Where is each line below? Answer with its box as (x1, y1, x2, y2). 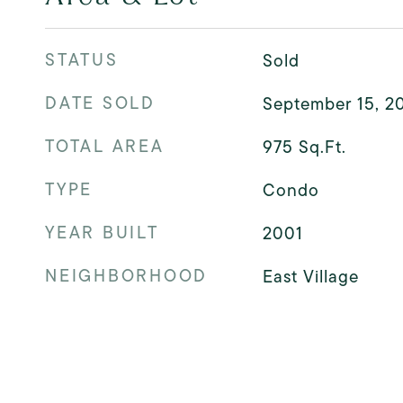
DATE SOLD (45, 91, 156, 115)
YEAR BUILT (45, 220, 159, 245)
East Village (262, 264, 359, 289)
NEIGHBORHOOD (45, 264, 208, 288)
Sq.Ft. (298, 135, 346, 159)
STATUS (45, 48, 119, 72)
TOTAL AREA (45, 134, 165, 158)
